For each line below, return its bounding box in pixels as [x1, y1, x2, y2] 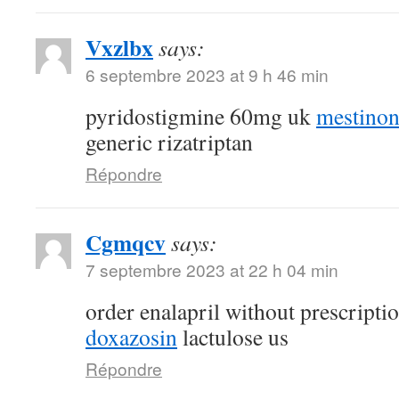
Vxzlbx [85, 30, 153, 64]
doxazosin [85, 322, 177, 352]
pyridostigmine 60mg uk [85, 101, 316, 131]
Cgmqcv [85, 225, 166, 259]
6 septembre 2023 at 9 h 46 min [85, 62, 329, 86]
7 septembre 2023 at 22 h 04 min [85, 257, 338, 281]
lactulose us [177, 322, 289, 352]
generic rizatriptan [85, 126, 253, 157]
